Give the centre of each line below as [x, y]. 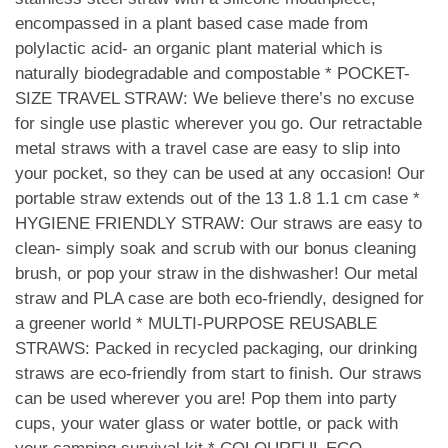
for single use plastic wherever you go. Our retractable [218, 123]
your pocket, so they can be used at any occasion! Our [220, 173]
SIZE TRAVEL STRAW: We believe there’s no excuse [214, 98]
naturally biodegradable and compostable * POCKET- [212, 73]
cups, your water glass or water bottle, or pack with [206, 423]
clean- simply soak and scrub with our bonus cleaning [215, 248]
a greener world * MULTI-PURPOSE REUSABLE [196, 323]
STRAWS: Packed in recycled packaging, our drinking [216, 348]
